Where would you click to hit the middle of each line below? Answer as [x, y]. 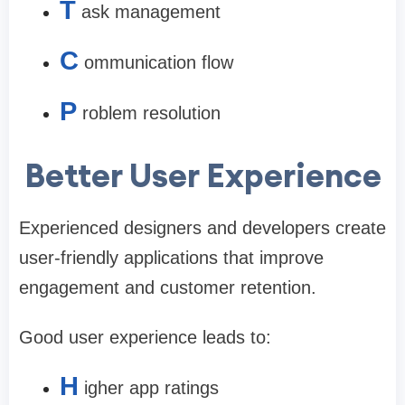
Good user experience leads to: [145, 338]
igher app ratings [151, 388]
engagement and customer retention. [168, 288]
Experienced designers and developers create [202, 228]
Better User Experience [202, 176]
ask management [151, 12]
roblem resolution [151, 113]
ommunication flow [159, 63]
